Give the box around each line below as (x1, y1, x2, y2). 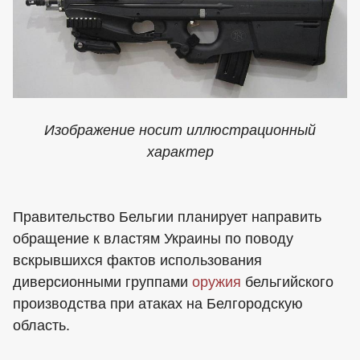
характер (146, 143, 214, 160)
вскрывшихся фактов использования (13, 252, 262, 268)
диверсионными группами (13, 273, 192, 290)
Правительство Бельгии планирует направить (13, 208, 321, 225)
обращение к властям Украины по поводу (13, 230, 293, 247)
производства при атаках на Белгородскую (13, 295, 303, 312)
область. (13, 317, 70, 333)
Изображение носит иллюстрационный (44, 121, 316, 138)
